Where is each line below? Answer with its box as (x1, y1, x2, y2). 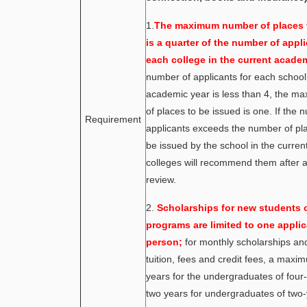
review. (146, 174, 176, 185)
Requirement (85, 114, 141, 125)
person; (146, 236, 182, 247)
